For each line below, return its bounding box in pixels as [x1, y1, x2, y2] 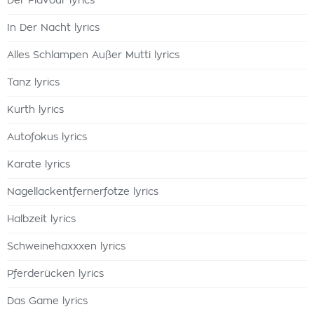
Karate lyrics [7, 160, 70, 170]
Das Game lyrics [7, 296, 88, 306]
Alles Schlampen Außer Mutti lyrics [7, 50, 179, 60]
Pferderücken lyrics [7, 269, 104, 279]
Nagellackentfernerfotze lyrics [7, 187, 158, 197]
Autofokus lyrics [7, 132, 87, 142]
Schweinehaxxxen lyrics [7, 242, 125, 252]
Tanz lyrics [7, 78, 60, 88]
